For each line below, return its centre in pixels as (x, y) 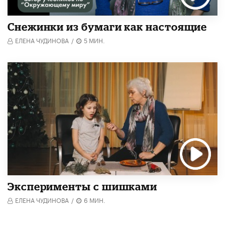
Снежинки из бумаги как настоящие (107, 26)
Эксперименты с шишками (83, 187)
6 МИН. (95, 200)
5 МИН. (94, 40)
